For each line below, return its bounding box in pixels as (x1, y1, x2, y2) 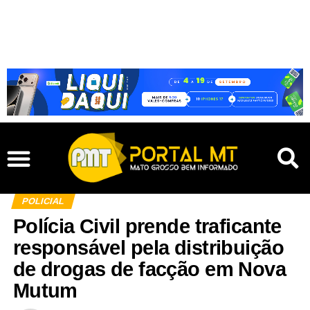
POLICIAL (20, 196, 66, 207)
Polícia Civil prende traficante (12, 215, 282, 238)
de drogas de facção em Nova (12, 258, 286, 281)
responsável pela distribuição (12, 237, 284, 259)
